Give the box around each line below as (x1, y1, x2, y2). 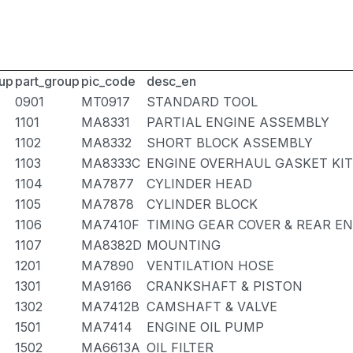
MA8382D (81, 237, 142, 253)
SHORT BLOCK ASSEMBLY (147, 135, 313, 150)
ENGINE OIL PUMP (147, 319, 264, 335)
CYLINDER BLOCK (147, 196, 258, 212)
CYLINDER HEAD (147, 176, 252, 191)
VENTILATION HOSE (147, 258, 274, 273)
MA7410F (81, 217, 139, 232)
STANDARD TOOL (147, 94, 258, 110)
